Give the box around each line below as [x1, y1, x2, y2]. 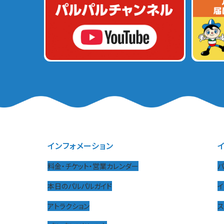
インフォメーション [47, 139, 113, 152]
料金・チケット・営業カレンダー [47, 161, 139, 171]
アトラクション [47, 201, 90, 211]
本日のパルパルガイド [47, 181, 112, 191]
